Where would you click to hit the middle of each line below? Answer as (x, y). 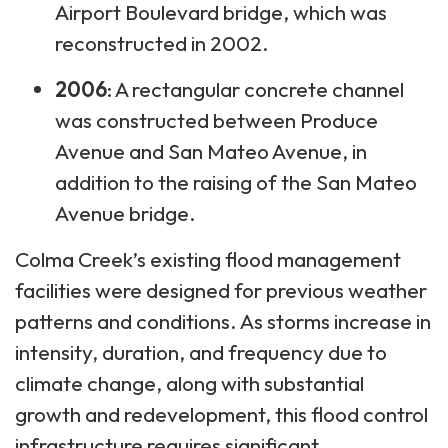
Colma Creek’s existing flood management (208, 258)
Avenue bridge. (127, 212)
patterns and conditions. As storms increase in (223, 320)
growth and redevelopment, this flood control (221, 413)
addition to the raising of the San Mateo (236, 181)
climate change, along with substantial (189, 382)
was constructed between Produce (216, 119)
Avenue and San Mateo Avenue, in (211, 150)
